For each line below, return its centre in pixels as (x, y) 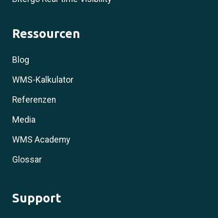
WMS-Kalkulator (43, 80)
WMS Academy (41, 139)
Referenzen (34, 100)
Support (37, 198)
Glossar (27, 159)
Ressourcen (46, 33)
